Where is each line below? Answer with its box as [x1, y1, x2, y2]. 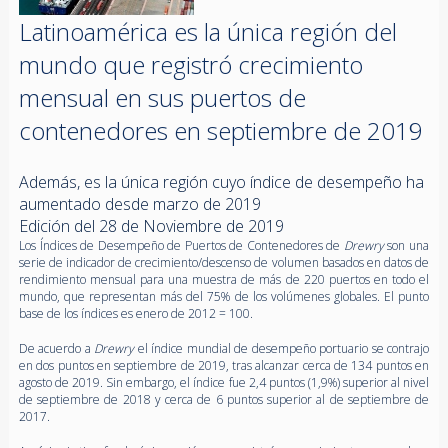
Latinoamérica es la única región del [18, 14, 397, 48]
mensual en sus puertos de [18, 80, 306, 114]
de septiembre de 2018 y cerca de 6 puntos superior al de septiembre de [18, 390, 430, 408]
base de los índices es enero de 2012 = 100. [18, 304, 253, 322]
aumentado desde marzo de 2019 [18, 192, 261, 215]
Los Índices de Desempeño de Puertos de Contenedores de [18, 236, 344, 254]
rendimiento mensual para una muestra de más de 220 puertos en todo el [18, 270, 430, 288]
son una [383, 236, 430, 254]
